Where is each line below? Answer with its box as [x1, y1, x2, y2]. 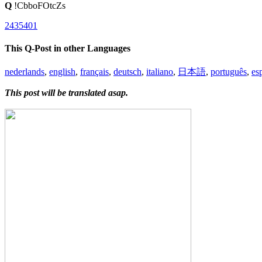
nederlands [5, 67, 44, 77]
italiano [146, 67, 173, 77]
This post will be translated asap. [5, 88, 128, 98]
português [211, 67, 247, 77]
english [49, 67, 75, 77]
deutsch [113, 67, 142, 77]
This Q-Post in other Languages [5, 43, 130, 54]
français [80, 67, 109, 77]
